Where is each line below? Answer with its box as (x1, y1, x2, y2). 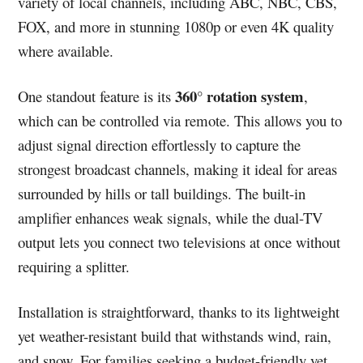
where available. (18, 40, 114, 61)
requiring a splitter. (18, 255, 130, 276)
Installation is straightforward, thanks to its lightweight (18, 301, 340, 322)
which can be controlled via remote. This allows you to (18, 109, 343, 130)
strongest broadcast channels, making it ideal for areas (18, 158, 338, 179)
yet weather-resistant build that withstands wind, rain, (18, 325, 332, 346)
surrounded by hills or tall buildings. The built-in (18, 182, 306, 203)
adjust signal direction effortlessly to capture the (18, 134, 301, 155)
